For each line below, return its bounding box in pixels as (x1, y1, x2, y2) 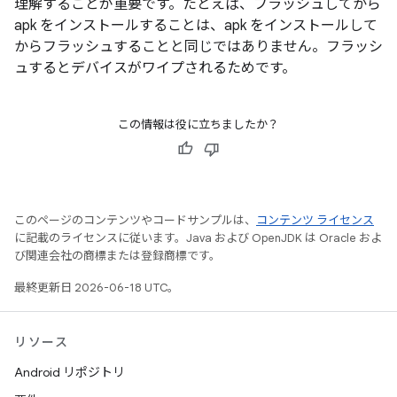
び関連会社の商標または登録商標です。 (14, 248, 221, 263)
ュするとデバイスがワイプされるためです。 (14, 59, 296, 77)
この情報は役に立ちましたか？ (118, 117, 279, 132)
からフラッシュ (14, 38, 113, 56)
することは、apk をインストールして (139, 17, 378, 35)
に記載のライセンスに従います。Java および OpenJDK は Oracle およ (14, 230, 382, 245)
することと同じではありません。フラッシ (113, 38, 383, 56)
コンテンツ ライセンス (256, 213, 374, 228)
